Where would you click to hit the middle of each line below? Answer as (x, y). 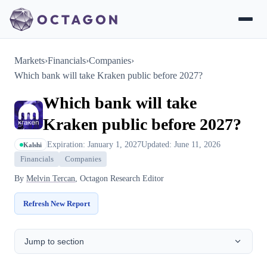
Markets (30, 60)
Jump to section (54, 241)
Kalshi (32, 145)
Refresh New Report (56, 204)
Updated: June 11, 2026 (181, 144)
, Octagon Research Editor (119, 178)
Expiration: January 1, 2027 (94, 144)
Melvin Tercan (51, 178)
